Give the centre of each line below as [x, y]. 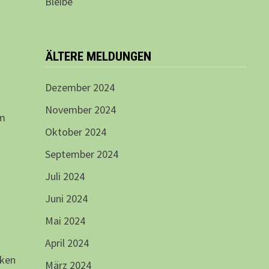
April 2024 [67, 243]
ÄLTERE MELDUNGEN [98, 57]
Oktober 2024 [75, 132]
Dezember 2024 [80, 88]
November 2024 [80, 110]
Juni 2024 [66, 199]
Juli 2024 [65, 177]
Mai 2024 [65, 221]
